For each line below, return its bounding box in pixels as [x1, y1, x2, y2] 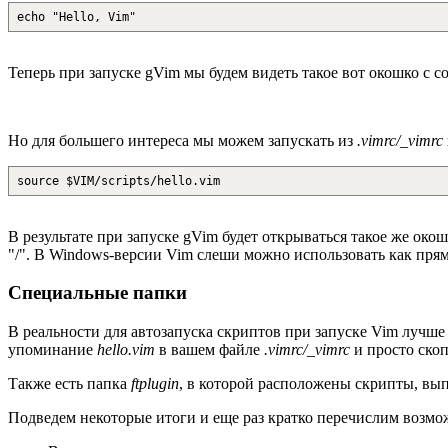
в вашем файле [155, 341, 264, 359]
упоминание [8, 341, 97, 359]
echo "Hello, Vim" [17, 9, 136, 24]
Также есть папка [8, 375, 131, 393]
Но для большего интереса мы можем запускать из [8, 131, 357, 149]
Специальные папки [8, 282, 187, 304]
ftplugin [131, 375, 179, 393]
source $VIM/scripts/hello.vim [17, 173, 220, 188]
